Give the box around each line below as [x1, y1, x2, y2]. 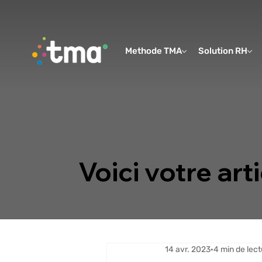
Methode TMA [125, 46, 182, 57]
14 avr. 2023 [165, 244, 211, 255]
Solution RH [198, 46, 248, 57]
